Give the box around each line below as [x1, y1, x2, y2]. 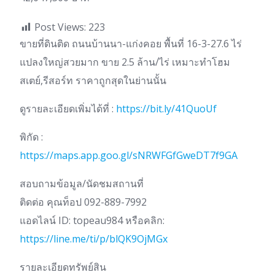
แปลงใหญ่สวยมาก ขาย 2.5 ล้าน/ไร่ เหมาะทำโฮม [20, 55, 230, 69]
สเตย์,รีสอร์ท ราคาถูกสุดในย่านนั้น [20, 74, 166, 88]
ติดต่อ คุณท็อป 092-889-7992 [20, 195, 147, 209]
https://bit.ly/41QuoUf [116, 102, 217, 116]
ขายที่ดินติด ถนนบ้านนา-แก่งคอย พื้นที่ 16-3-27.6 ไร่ [20, 37, 242, 51]
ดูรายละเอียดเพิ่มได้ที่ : [20, 102, 116, 116]
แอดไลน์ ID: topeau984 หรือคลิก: [20, 214, 165, 228]
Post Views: [34, 20, 86, 34]
